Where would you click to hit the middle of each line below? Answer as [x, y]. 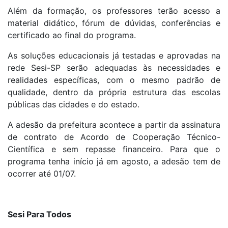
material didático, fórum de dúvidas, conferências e [114, 23]
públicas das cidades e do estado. [74, 105]
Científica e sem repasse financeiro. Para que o [114, 149]
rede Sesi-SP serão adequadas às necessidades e [114, 68]
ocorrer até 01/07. [42, 174]
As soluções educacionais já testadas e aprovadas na [114, 56]
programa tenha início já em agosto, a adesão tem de [114, 162]
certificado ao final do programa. [72, 35]
